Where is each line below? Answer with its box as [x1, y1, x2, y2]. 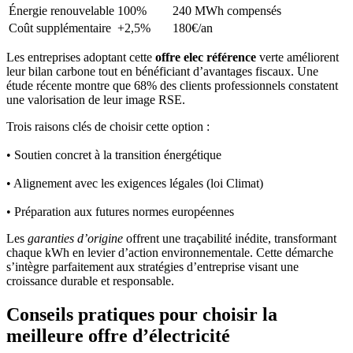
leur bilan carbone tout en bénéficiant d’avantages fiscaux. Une [6, 64, 318, 78]
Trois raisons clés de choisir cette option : [6, 119, 210, 133]
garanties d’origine [28, 231, 123, 245]
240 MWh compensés [173, 3, 281, 17]
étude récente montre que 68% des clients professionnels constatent [6, 78, 338, 92]
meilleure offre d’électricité [6, 325, 230, 346]
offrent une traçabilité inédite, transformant [123, 231, 336, 245]
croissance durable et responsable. [6, 273, 174, 288]
